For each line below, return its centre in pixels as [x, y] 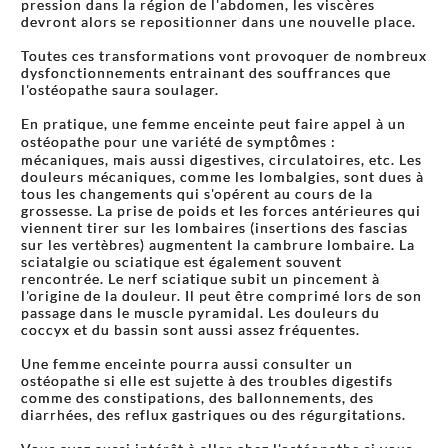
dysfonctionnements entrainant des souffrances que [206, 72]
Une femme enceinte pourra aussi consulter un [187, 363]
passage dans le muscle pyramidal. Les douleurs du [200, 312]
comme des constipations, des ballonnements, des [197, 397]
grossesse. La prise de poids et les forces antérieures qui [221, 210]
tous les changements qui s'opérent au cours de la [197, 193]
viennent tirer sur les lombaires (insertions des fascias [214, 227]
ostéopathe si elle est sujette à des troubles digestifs [207, 380]
